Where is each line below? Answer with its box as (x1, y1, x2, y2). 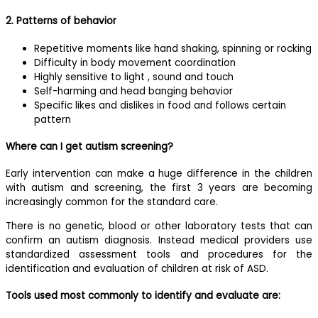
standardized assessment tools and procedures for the (6, 247, 312, 261)
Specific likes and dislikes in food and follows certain (34, 98, 286, 112)
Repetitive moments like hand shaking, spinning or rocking (34, 41, 312, 55)
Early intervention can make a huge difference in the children (6, 166, 312, 180)
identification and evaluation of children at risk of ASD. (6, 261, 268, 275)
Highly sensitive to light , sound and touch (34, 70, 234, 84)
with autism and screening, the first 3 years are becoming (6, 180, 312, 194)
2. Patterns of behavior (6, 14, 116, 28)
